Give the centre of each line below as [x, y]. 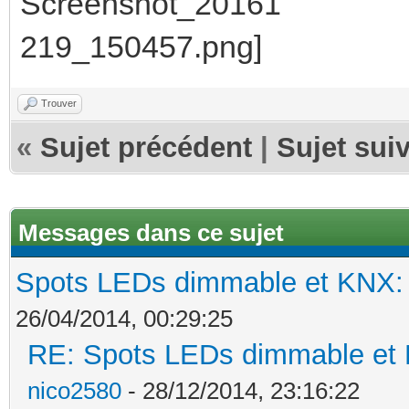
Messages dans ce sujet [151, 232]
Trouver [59, 103]
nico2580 [74, 390]
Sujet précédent [146, 147]
